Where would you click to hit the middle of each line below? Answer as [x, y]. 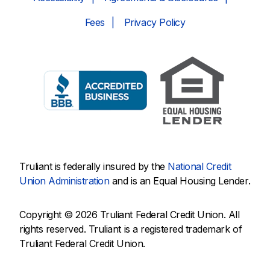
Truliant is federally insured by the [94, 166]
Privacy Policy [155, 23]
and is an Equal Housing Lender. [180, 181]
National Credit [199, 166]
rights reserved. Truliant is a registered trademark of [131, 229]
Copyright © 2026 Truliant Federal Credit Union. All [130, 214]
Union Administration [64, 181]
